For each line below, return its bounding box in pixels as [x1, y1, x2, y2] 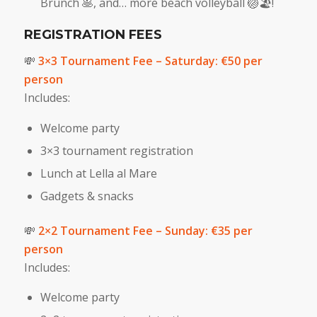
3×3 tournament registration [40, 142, 193, 158]
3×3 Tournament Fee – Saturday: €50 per [35, 53, 263, 69]
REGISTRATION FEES [23, 27, 162, 43]
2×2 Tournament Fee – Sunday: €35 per [38, 222, 253, 238]
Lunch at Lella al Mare [40, 165, 157, 181]
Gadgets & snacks [40, 188, 134, 204]
